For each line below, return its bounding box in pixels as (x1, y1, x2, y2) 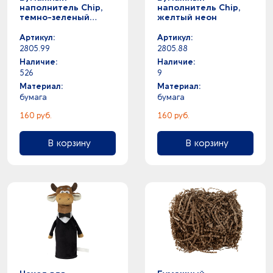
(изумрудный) (19, 22, 80, 32)
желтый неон (157, 12, 217, 23)
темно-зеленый (19, 12, 90, 23)
